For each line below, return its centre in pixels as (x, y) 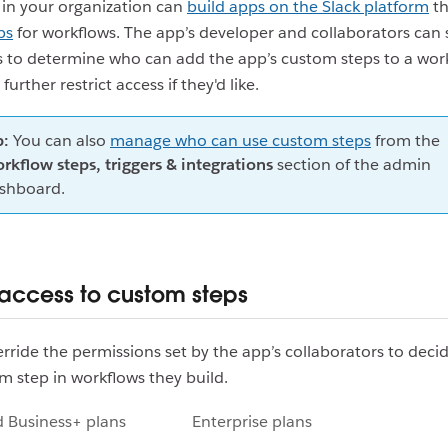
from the (405, 140)
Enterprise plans (252, 422)
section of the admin (352, 164)
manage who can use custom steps (240, 140)
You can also (59, 140)
